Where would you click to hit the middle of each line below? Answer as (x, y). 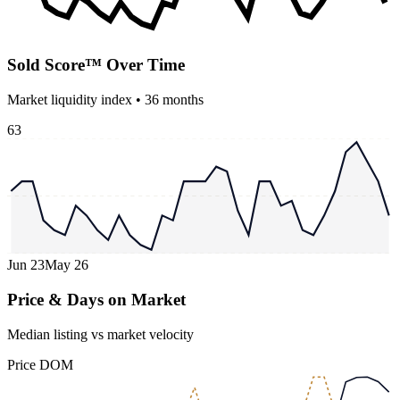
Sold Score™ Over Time (96, 65)
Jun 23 (26, 265)
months (181, 99)
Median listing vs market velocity (100, 334)
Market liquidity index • (76, 99)
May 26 (67, 265)
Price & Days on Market (96, 300)
